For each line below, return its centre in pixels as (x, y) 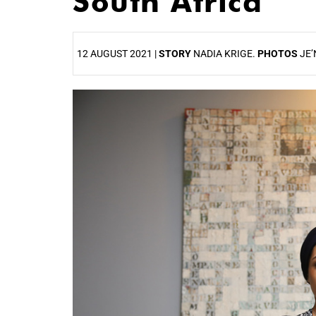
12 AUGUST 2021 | (118, 54)
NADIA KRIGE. (225, 54)
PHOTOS (279, 54)
